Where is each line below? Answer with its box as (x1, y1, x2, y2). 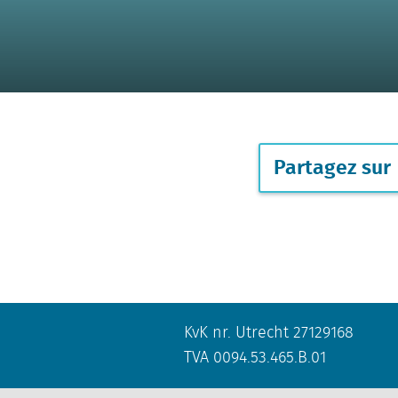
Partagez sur (274, 150, 392, 182)
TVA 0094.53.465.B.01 (184, 346, 326, 370)
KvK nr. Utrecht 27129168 (184, 321, 354, 346)
